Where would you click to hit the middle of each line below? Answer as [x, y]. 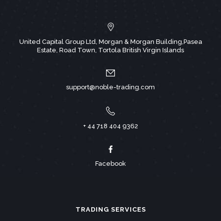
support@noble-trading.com [110, 87]
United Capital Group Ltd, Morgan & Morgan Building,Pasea [110, 42]
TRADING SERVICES [110, 210]
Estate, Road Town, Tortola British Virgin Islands [110, 50]
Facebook [110, 164]
